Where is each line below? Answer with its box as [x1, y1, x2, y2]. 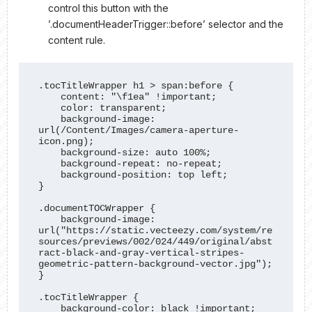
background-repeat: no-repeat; [38, 157, 61, 169]
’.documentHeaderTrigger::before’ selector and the [48, 17, 283, 30]
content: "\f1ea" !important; [38, 91, 61, 102]
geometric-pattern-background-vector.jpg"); [38, 258, 273, 270]
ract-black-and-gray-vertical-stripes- [38, 247, 245, 258]
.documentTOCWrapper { [38, 202, 156, 214]
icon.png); [38, 135, 100, 147]
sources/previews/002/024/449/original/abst [38, 235, 273, 247]
